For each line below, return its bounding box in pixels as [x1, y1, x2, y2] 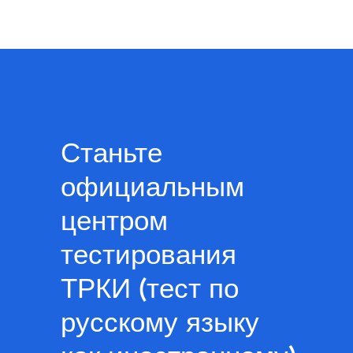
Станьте [60, 136, 162, 170]
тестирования [60, 237, 236, 272]
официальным [60, 169, 244, 204]
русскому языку [60, 305, 259, 340]
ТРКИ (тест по [60, 271, 239, 306]
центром [60, 203, 168, 238]
